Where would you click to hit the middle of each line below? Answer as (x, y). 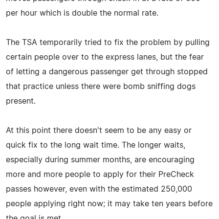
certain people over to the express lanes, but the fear (105, 57)
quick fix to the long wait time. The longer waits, (96, 145)
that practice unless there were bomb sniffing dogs (101, 86)
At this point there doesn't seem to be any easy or (99, 130)
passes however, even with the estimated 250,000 (99, 189)
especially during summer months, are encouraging (100, 160)
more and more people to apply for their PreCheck (100, 174)
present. (21, 101)
